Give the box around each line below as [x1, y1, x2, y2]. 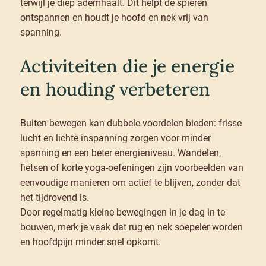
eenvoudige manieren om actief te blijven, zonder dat [20, 177, 240, 189]
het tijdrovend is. [20, 192, 89, 204]
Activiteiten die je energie [20, 55, 235, 78]
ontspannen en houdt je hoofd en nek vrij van [20, 12, 208, 24]
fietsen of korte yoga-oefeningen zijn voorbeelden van [20, 162, 243, 174]
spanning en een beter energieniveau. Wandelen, [20, 147, 221, 159]
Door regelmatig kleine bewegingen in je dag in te [20, 207, 225, 218]
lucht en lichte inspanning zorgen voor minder [20, 132, 211, 144]
